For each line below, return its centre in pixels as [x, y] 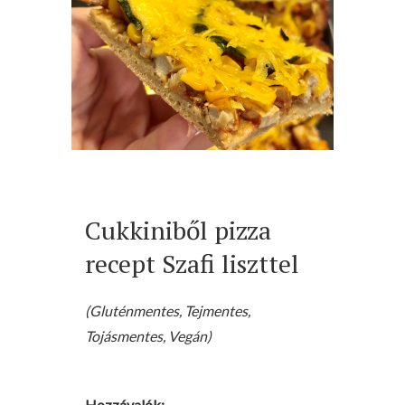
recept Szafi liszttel [192, 264]
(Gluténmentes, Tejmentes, [168, 311]
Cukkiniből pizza [178, 231]
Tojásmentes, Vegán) [148, 336]
